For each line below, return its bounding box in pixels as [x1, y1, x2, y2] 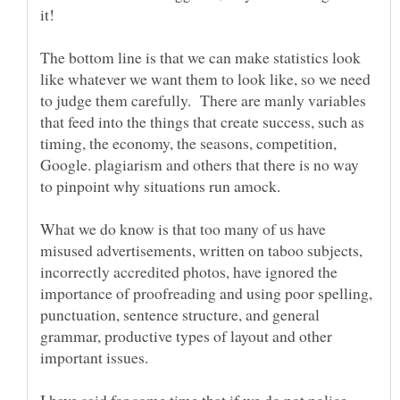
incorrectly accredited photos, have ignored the [40, 260, 337, 282]
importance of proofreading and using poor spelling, [40, 281, 372, 304]
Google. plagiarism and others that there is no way [40, 153, 359, 175]
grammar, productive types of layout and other [40, 324, 332, 346]
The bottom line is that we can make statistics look [40, 46, 361, 68]
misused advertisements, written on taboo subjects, [40, 238, 362, 261]
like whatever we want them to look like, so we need [40, 67, 371, 89]
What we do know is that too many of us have [40, 217, 326, 239]
